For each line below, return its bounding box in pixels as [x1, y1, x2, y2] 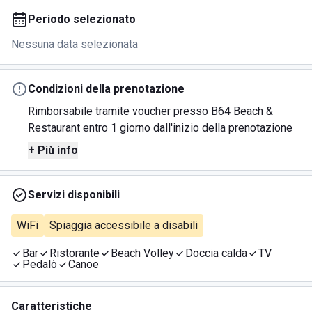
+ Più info [28, 143, 78, 157]
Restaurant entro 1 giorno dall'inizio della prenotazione [28, 121, 292, 134]
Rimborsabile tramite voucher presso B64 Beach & [28, 104, 273, 118]
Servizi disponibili [28, 188, 120, 201]
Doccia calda [185, 247, 247, 260]
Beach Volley [111, 247, 174, 260]
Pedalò [22, 258, 57, 271]
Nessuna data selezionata [11, 38, 138, 51]
